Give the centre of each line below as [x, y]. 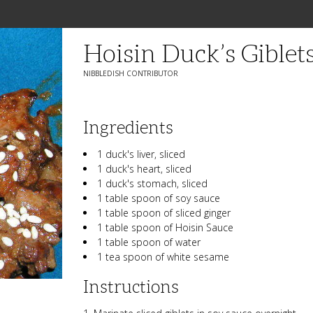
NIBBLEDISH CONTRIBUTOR [131, 73]
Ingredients [129, 128]
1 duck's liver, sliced [141, 154]
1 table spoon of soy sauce [159, 198]
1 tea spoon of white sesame [163, 257]
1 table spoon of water [149, 242]
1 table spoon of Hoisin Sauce [166, 227]
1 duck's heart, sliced [145, 169]
